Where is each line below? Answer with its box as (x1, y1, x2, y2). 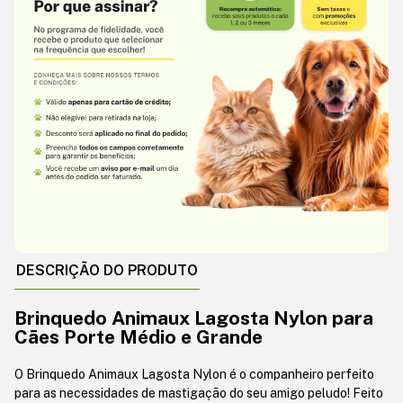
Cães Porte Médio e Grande (14, 325, 263, 348)
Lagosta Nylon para (190, 306, 373, 329)
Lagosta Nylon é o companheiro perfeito (139, 366, 374, 381)
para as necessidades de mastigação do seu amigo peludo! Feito (14, 385, 383, 400)
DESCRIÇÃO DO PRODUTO (16, 261, 198, 279)
